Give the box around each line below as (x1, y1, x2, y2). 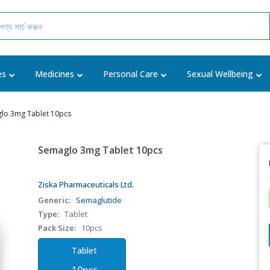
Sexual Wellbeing (187, 68, 253, 80)
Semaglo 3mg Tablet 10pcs (38, 143, 163, 157)
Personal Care (103, 68, 158, 80)
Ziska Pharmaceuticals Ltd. (38, 179, 134, 190)
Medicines (35, 68, 74, 80)
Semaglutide (76, 195, 122, 206)
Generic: (38, 195, 71, 206)
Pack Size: (38, 222, 77, 233)
